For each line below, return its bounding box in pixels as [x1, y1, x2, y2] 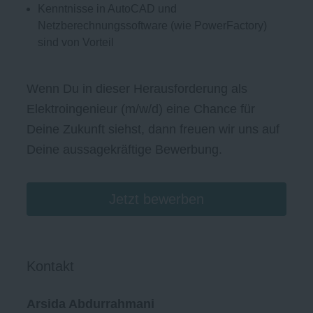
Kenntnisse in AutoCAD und [38, 3, 177, 15]
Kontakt [27, 259, 75, 275]
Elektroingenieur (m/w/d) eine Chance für [27, 102, 256, 117]
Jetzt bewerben [109, 191, 204, 208]
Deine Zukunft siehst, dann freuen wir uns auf [27, 122, 280, 137]
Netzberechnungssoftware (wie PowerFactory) [38, 20, 268, 32]
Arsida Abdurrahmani [27, 297, 155, 312]
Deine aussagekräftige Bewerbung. [27, 143, 226, 157]
